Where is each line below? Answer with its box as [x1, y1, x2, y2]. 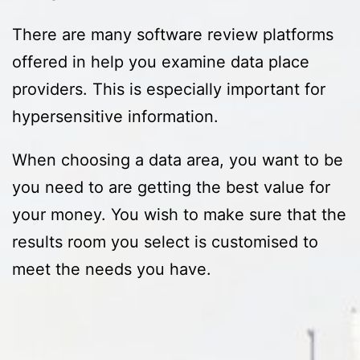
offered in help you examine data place [12, 52, 309, 72]
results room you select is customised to [12, 232, 318, 252]
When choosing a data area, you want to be [12, 150, 343, 170]
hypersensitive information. [12, 107, 219, 127]
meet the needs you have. [12, 260, 211, 280]
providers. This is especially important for [12, 80, 325, 100]
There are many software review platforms [12, 25, 333, 45]
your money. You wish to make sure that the [12, 205, 346, 225]
